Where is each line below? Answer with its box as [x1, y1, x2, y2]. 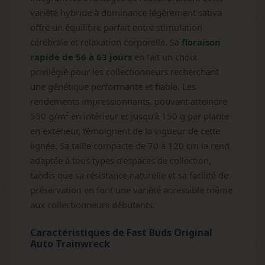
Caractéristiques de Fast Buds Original [30, 226, 212, 239]
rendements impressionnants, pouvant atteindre [30, 95, 227, 107]
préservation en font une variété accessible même [30, 184, 232, 196]
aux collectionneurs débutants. [30, 199, 155, 211]
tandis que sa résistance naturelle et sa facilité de [30, 169, 228, 181]
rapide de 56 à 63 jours [30, 51, 132, 63]
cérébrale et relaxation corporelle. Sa [30, 36, 182, 48]
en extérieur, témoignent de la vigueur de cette [30, 125, 220, 137]
